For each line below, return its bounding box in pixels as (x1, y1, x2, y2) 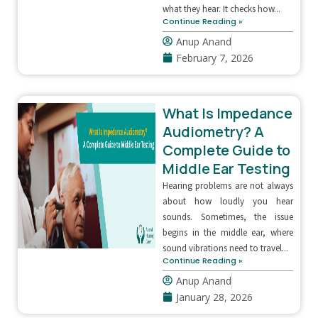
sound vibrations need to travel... (162, 241, 288, 255)
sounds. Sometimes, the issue (162, 210, 293, 224)
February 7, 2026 (175, 50, 253, 65)
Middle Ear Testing (162, 158, 290, 178)
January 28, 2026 (175, 290, 253, 304)
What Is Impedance (162, 103, 292, 123)
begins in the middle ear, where (162, 226, 293, 239)
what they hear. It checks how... (162, 2, 280, 16)
